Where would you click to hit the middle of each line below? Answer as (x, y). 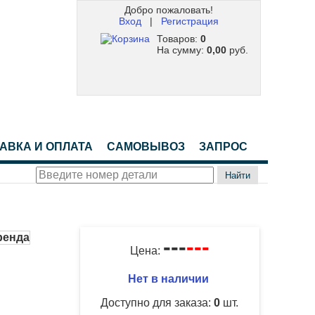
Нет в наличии (169, 279)
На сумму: (181, 50)
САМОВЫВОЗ (146, 147)
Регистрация (189, 21)
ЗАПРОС (224, 147)
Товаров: (178, 39)
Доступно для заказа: (157, 303)
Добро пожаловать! (168, 10)
